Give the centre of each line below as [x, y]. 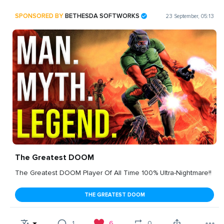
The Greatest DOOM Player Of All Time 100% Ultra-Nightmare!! [113, 172]
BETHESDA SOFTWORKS [102, 16]
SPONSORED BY [40, 16]
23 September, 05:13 [190, 16]
